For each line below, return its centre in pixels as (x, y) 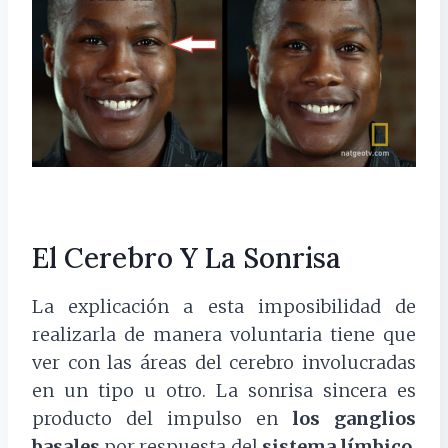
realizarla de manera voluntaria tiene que (224, 335)
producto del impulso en (162, 419)
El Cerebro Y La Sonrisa (186, 258)
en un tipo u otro (117, 391)
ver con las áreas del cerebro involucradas (224, 363)
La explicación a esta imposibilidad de (224, 307)
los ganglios (354, 419)
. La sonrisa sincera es (309, 391)
